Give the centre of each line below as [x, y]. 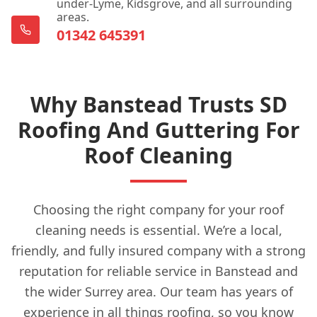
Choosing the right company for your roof [158, 209]
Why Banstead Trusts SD [158, 104]
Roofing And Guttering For [158, 130]
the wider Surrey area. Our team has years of [158, 292]
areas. [73, 17]
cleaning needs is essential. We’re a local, [158, 230]
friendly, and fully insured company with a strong [158, 250]
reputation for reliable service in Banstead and [158, 271]
